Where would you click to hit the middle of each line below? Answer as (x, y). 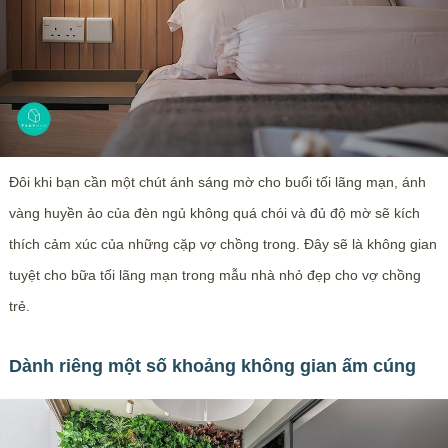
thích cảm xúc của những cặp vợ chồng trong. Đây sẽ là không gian (222, 244)
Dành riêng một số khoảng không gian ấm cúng (212, 366)
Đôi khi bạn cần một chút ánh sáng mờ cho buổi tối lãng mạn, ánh (217, 182)
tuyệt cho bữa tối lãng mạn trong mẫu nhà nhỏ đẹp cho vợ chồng (214, 275)
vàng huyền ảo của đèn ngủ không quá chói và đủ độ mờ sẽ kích (214, 213)
